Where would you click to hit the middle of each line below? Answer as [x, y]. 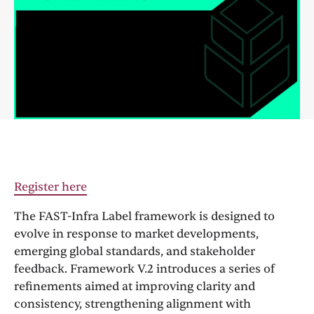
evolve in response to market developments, [136, 233]
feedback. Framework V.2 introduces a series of [144, 268]
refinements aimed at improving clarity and [135, 286]
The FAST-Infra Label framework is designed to [144, 216]
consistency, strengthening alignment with [132, 303]
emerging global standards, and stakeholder [135, 251]
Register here [50, 187]
